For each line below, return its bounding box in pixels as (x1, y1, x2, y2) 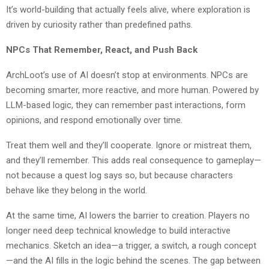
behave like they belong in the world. (6, 184, 147, 196)
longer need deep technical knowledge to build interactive (6, 225, 231, 236)
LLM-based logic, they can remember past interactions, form (6, 99, 246, 110)
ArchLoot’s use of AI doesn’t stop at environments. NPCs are (6, 69, 248, 80)
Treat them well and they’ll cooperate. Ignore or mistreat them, (6, 139, 252, 151)
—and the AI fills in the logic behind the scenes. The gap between (6, 255, 261, 266)
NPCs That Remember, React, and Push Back (6, 44, 198, 55)
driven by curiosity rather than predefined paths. (6, 19, 193, 30)
